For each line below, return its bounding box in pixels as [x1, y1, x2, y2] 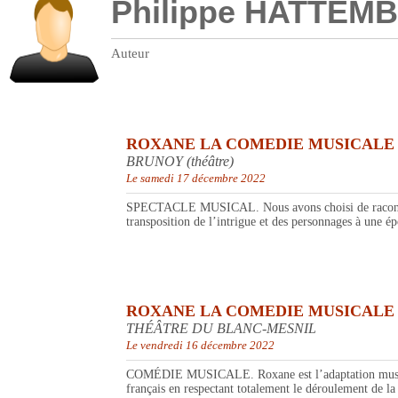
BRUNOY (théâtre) [126, 154, 234, 170]
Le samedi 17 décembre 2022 [126, 171, 266, 186]
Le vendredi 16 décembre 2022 [126, 338, 275, 353]
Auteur [111, 46, 149, 61]
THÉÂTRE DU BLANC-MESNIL [126, 321, 316, 337]
